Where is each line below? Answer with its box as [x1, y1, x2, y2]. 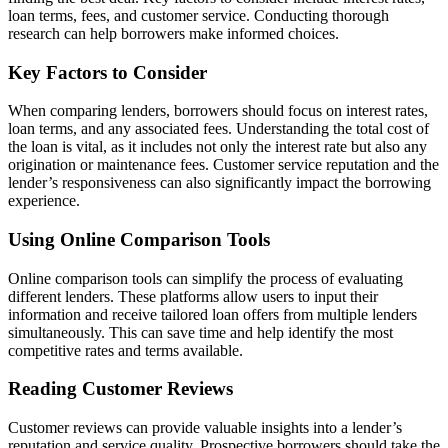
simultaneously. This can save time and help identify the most [8, 323, 393, 341]
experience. [8, 192, 80, 210]
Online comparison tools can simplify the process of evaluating [8, 269, 403, 287]
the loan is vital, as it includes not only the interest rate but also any [8, 138, 427, 156]
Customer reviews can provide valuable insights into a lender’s [8, 419, 402, 437]
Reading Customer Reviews [8, 378, 233, 400]
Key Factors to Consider [8, 61, 207, 83]
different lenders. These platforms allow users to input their [8, 287, 378, 305]
